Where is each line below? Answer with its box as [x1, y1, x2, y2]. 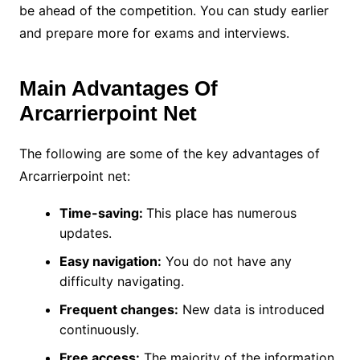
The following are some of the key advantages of [18, 145, 320, 162]
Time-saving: [59, 204, 146, 221]
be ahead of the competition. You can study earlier [18, 2, 329, 18]
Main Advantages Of [18, 76, 218, 100]
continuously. [59, 321, 143, 337]
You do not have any [161, 252, 292, 269]
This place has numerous [145, 204, 297, 221]
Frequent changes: [59, 301, 178, 317]
